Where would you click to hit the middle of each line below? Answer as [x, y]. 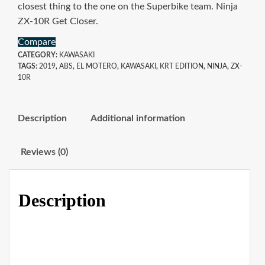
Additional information [138, 119]
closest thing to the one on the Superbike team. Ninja [128, 7]
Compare [37, 42]
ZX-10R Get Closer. [58, 22]
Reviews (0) [44, 152]
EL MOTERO [97, 67]
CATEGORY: [38, 55]
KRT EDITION [182, 67]
